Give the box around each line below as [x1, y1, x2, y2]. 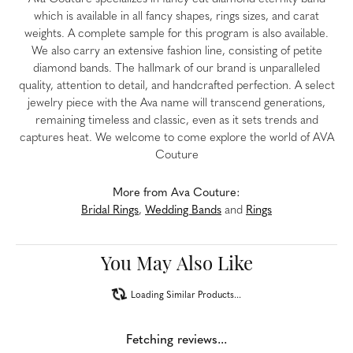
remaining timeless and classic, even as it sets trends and [35, 115, 318, 128]
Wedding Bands [145, 205, 221, 217]
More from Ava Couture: [113, 188, 240, 200]
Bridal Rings [81, 205, 139, 217]
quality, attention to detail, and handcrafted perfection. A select [18, 80, 335, 93]
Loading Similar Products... [131, 291, 241, 301]
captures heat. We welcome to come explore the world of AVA [19, 132, 334, 145]
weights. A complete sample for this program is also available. [24, 28, 329, 41]
